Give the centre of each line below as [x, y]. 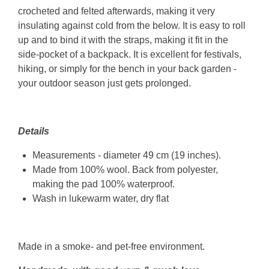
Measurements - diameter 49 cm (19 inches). [127, 155]
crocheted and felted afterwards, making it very [116, 11]
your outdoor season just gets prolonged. [106, 83]
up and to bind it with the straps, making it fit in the [123, 40]
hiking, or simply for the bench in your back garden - [127, 69]
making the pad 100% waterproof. [104, 184]
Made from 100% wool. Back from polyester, [125, 170]
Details [34, 131]
